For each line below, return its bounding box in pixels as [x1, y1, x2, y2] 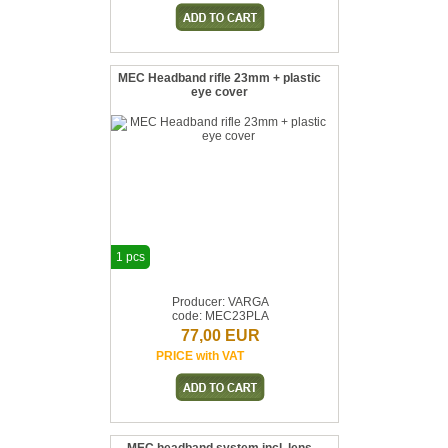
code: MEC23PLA [171, 309, 269, 323]
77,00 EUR [180, 327, 260, 344]
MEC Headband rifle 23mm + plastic [117, 71, 321, 85]
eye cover [190, 85, 248, 99]
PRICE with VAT [156, 349, 244, 363]
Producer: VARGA [171, 295, 269, 309]
